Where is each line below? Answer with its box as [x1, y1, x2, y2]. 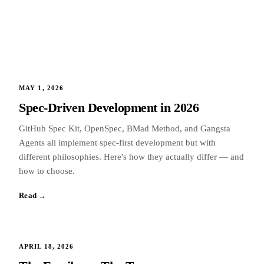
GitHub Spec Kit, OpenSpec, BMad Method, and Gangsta [19, 124, 230, 134]
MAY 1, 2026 [19, 84, 64, 92]
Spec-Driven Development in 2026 [19, 100, 199, 115]
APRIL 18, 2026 [19, 243, 74, 250]
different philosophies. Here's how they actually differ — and [19, 152, 244, 162]
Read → [19, 191, 47, 200]
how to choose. [19, 166, 75, 176]
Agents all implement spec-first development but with [19, 138, 216, 148]
